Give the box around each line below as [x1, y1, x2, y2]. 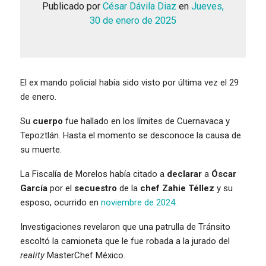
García [20, 182, 47, 194]
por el [47, 182, 74, 194]
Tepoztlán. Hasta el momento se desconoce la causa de [20, 129, 241, 141]
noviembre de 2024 [101, 197, 175, 208]
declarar [167, 168, 202, 179]
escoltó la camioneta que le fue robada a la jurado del [20, 235, 230, 246]
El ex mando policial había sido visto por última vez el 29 [20, 77, 239, 88]
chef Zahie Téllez [140, 182, 214, 194]
